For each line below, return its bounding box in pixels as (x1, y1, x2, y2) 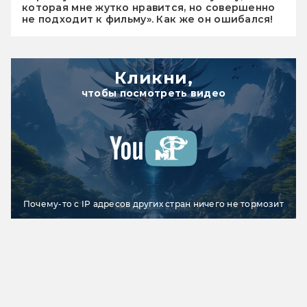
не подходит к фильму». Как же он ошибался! (22, 13, 273, 26)
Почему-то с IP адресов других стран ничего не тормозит (23, 199, 284, 210)
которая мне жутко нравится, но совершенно (22, 1, 275, 14)
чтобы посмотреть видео (81, 87, 226, 100)
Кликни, (114, 68, 193, 88)
